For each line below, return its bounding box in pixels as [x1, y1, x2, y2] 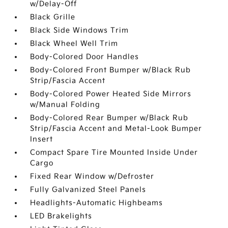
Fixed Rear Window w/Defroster [30, 172, 155, 181]
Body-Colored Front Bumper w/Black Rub [30, 66, 191, 74]
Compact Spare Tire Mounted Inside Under [30, 148, 198, 157]
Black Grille [30, 13, 76, 21]
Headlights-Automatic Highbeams [30, 198, 163, 207]
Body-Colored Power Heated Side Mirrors [30, 90, 192, 98]
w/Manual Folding [30, 100, 101, 109]
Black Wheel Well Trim [30, 39, 119, 48]
